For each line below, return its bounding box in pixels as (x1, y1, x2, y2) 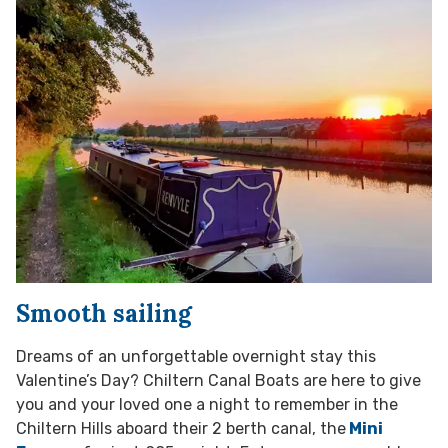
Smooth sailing (16, 298, 192, 330)
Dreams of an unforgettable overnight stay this (16, 347, 376, 367)
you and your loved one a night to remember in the (16, 395, 398, 415)
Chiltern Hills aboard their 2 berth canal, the (16, 419, 346, 439)
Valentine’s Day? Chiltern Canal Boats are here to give (16, 371, 421, 391)
